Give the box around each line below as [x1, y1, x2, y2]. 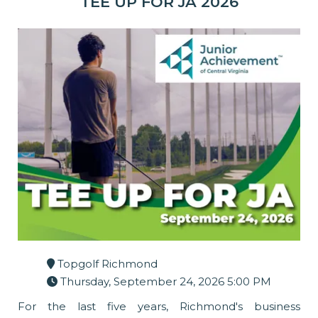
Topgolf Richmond [55, 256, 158, 270]
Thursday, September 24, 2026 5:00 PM [57, 274, 271, 288]
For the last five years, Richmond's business [18, 299, 300, 313]
